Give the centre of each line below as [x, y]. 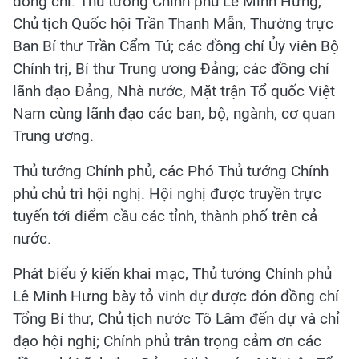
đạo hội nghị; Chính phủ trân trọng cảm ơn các [167, 341]
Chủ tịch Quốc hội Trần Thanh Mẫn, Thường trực [173, 23]
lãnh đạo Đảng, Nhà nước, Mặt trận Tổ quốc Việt [174, 91]
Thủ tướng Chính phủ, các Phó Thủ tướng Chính [171, 171]
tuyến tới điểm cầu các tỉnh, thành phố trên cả [165, 216]
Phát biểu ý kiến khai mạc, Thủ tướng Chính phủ [172, 273]
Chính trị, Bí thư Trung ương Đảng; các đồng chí [171, 68]
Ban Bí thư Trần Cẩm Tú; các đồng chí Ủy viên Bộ [176, 46]
